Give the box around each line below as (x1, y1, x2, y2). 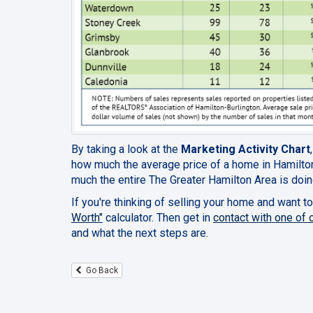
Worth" (71, 211, 103, 225)
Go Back (82, 265, 118, 275)
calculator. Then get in (103, 211, 213, 225)
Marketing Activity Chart (181, 143, 310, 156)
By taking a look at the (71, 143, 181, 156)
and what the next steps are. (71, 226, 211, 240)
